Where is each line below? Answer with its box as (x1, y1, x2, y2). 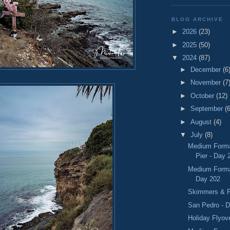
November (190, 79, 223, 87)
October (190, 91, 216, 100)
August (190, 118, 214, 126)
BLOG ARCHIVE (171, 16, 224, 22)
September (190, 105, 225, 113)
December (190, 65, 223, 73)
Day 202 (196, 175, 221, 183)
